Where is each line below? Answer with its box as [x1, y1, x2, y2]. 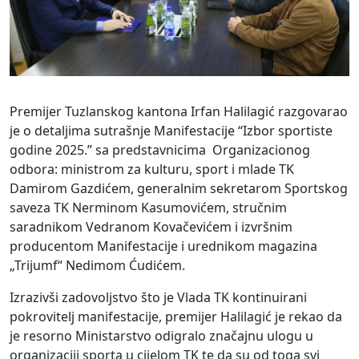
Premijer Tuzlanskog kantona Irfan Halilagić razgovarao [10, 102, 348, 120]
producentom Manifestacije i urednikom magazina [10, 236, 317, 255]
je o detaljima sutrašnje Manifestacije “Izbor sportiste [10, 121, 333, 139]
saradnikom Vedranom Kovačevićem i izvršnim [10, 217, 292, 236]
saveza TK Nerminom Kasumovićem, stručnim [10, 198, 287, 216]
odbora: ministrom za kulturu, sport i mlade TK [10, 159, 294, 178]
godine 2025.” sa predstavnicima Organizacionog [10, 140, 310, 159]
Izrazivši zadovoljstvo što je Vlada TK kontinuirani [10, 288, 307, 306]
